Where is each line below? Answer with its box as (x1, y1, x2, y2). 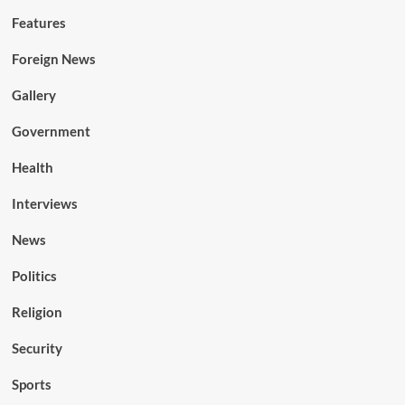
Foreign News (11, 50, 96, 67)
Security (11, 339, 62, 356)
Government (11, 122, 90, 139)
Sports (11, 375, 52, 392)
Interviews (11, 194, 78, 212)
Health (11, 158, 53, 175)
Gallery (11, 86, 56, 103)
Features (11, 14, 66, 31)
